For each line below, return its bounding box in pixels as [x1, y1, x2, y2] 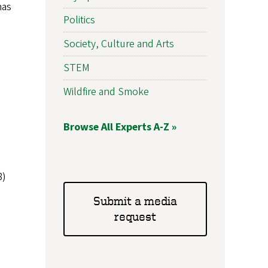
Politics [63, 12, 95, 28]
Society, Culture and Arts [63, 36, 174, 51]
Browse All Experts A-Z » [63, 119, 176, 135]
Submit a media [93, 194, 177, 208]
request [114, 209, 156, 224]
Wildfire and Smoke [63, 84, 149, 99]
